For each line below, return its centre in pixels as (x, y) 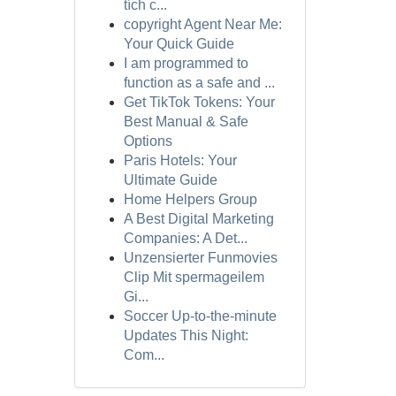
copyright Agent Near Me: (202, 24)
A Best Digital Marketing (198, 219)
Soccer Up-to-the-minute (200, 316)
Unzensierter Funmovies (200, 258)
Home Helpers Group (190, 199)
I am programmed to (186, 63)
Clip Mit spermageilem (194, 277)
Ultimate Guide (170, 180)
